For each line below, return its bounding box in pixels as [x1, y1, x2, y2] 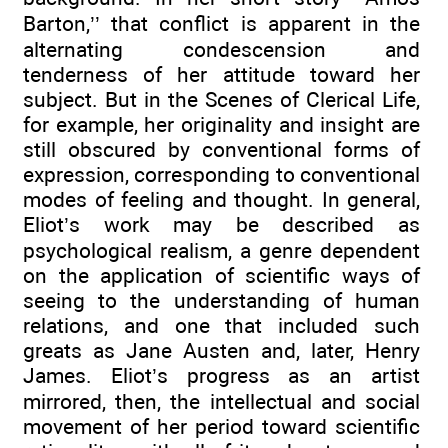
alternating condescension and [23, 37, 420, 63]
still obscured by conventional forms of [23, 137, 420, 163]
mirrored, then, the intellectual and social [23, 389, 420, 415]
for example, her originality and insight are [23, 112, 420, 138]
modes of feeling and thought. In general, [23, 187, 420, 213]
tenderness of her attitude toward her [23, 62, 420, 88]
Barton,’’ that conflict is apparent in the [23, 11, 420, 37]
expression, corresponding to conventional [23, 162, 420, 188]
